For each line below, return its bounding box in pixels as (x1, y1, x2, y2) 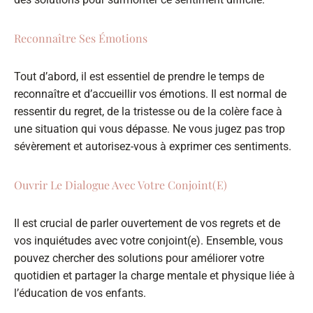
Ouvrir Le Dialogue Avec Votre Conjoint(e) (14, 177, 227, 192)
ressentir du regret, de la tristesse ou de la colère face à (14, 104, 282, 118)
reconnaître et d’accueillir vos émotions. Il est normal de (14, 87, 286, 101)
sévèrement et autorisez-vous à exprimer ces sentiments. (14, 139, 291, 153)
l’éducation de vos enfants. (14, 286, 146, 300)
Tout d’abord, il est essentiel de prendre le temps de (14, 69, 264, 83)
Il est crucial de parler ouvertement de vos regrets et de (14, 216, 280, 230)
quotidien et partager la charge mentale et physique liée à (14, 268, 295, 282)
